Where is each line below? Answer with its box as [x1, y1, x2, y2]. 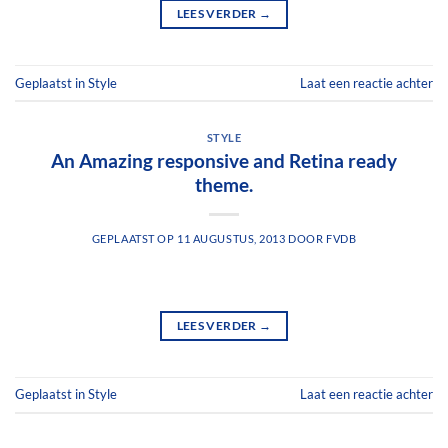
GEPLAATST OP [91, 231, 178, 245]
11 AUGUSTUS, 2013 [177, 231, 286, 245]
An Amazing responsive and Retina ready [51, 148, 397, 172]
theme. [195, 172, 253, 196]
